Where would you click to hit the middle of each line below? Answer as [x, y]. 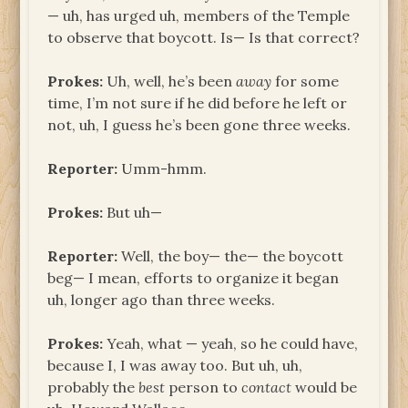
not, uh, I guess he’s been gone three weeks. [199, 124]
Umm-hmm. [163, 168]
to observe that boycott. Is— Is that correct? [204, 37]
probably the [93, 387]
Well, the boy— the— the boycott [231, 255]
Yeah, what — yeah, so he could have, [231, 343]
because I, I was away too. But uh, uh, [175, 365]
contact [267, 387]
